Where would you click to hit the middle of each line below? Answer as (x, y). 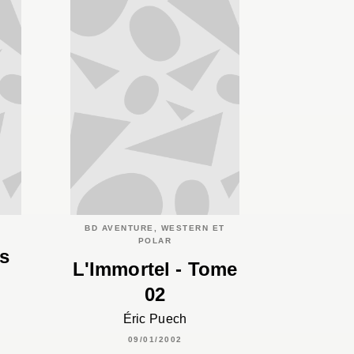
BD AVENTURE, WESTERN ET (155, 228)
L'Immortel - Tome (155, 269)
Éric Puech (155, 319)
